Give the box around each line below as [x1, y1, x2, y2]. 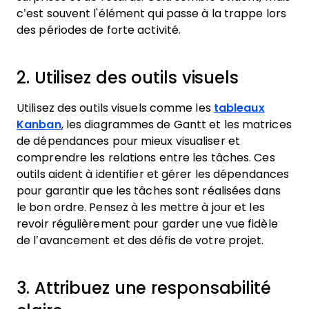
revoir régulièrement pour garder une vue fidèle [17, 218, 278, 230]
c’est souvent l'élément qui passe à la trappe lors [17, 8, 287, 19]
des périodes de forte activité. [17, 24, 184, 36]
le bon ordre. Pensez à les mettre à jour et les [17, 201, 265, 213]
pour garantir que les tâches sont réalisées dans [17, 185, 281, 197]
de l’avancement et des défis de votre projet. [17, 235, 264, 246]
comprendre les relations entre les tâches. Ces [17, 152, 275, 163]
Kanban [17, 119, 61, 130]
